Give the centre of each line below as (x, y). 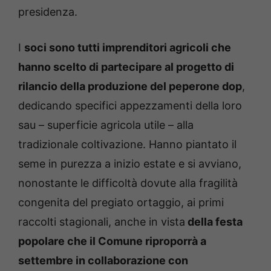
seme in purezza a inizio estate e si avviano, (130, 164)
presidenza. (48, 12)
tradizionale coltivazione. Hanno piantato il (127, 145)
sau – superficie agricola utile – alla (106, 125)
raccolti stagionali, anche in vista (102, 222)
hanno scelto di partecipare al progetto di (126, 67)
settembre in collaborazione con (103, 261)
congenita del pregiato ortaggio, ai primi (121, 203)
